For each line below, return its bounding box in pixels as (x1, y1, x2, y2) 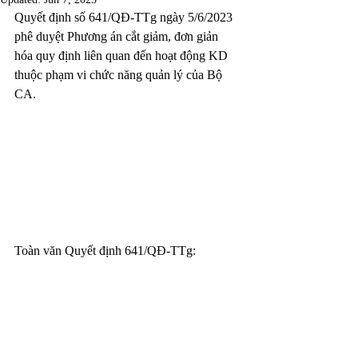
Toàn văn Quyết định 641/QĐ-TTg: (14, 244, 196, 258)
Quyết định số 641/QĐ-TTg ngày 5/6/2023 (14, 10, 236, 24)
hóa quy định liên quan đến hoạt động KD (14, 49, 231, 62)
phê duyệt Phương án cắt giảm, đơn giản (14, 30, 221, 43)
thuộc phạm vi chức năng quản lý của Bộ (14, 68, 225, 82)
